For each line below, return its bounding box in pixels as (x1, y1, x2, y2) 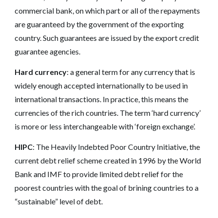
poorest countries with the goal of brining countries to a (15, 182, 199, 192)
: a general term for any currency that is (67, 67, 195, 76)
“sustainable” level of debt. (15, 196, 103, 206)
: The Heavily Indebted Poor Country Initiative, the (33, 142, 200, 151)
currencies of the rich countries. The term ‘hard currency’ (15, 108, 200, 117)
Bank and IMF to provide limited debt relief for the (15, 169, 183, 179)
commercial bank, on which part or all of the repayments (15, 5, 200, 15)
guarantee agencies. (15, 46, 80, 56)
